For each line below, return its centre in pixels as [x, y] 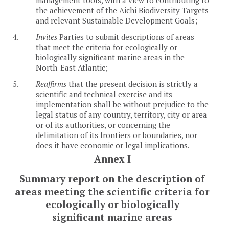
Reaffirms [51, 84]
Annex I [112, 158]
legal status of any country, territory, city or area [121, 114]
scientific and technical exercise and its [104, 94]
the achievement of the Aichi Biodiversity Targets [122, 10]
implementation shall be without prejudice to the [122, 104]
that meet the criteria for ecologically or [107, 47]
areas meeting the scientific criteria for [112, 192]
